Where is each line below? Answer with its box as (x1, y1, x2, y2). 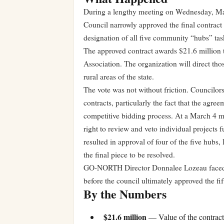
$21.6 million (103, 211, 146, 223)
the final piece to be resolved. (83, 149, 175, 159)
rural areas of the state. (83, 71, 154, 81)
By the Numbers (83, 185, 166, 202)
